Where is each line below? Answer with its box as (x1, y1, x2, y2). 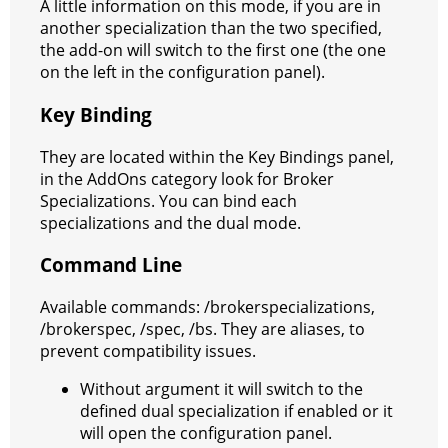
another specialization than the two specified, (40, 17, 382, 40)
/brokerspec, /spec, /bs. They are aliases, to (40, 318, 365, 341)
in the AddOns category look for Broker (40, 167, 334, 190)
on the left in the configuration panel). (40, 61, 325, 84)
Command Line (40, 252, 182, 278)
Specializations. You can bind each (40, 189, 297, 212)
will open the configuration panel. (80, 422, 332, 445)
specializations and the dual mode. (40, 211, 301, 234)
